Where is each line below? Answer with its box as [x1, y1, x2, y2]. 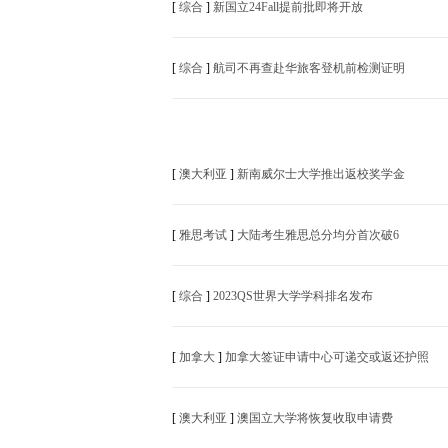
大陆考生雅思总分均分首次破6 [237, 228, 399, 242]
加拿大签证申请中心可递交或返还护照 [225, 350, 429, 364]
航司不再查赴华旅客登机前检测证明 [213, 61, 405, 75]
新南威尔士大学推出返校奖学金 [237, 167, 405, 181]
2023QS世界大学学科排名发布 [213, 289, 373, 303]
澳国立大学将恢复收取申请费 [237, 411, 393, 425]
